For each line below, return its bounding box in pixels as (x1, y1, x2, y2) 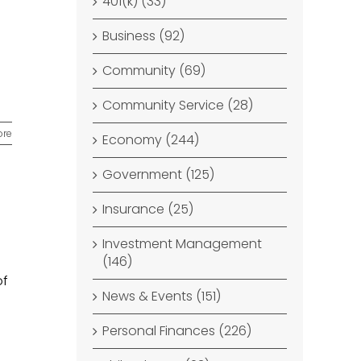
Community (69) (102, 61, 206, 80)
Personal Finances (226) (102, 322, 252, 340)
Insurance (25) (102, 200, 194, 218)
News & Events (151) (102, 287, 222, 305)
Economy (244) (102, 131, 200, 149)
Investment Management (102, 234, 263, 253)
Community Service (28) (102, 96, 254, 114)
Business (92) (102, 27, 185, 45)
